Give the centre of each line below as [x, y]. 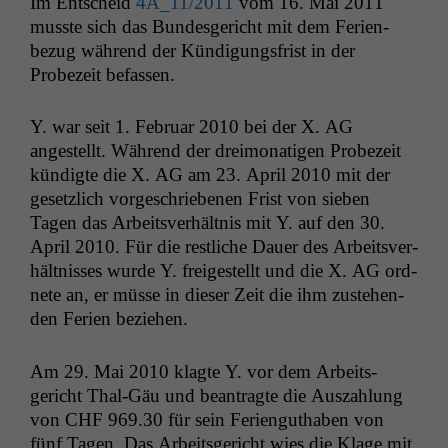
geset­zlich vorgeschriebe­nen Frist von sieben [200, 199]
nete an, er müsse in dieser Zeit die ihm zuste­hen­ [217, 295]
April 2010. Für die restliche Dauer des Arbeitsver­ [224, 247]
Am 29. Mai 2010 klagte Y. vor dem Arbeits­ [203, 371]
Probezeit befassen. [102, 74]
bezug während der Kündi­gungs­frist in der [192, 50]
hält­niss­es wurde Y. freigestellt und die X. [191, 271]
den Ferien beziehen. [109, 319]
